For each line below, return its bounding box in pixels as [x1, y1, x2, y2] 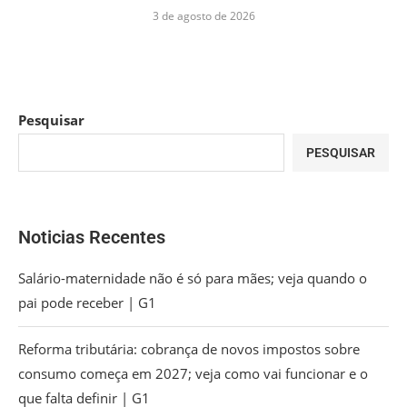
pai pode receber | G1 [18, 293, 156, 312]
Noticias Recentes [18, 225, 165, 248]
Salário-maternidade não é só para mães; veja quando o [18, 268, 367, 287]
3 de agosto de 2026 [152, 7, 255, 24]
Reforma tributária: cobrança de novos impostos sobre [18, 339, 360, 358]
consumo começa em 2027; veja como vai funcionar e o [18, 363, 368, 382]
